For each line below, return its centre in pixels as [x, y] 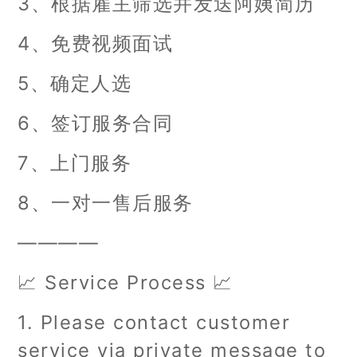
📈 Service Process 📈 [126, 282]
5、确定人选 [75, 83]
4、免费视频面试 [96, 43]
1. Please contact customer [154, 322]
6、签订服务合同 [96, 123]
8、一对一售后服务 [106, 202]
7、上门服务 [75, 163]
